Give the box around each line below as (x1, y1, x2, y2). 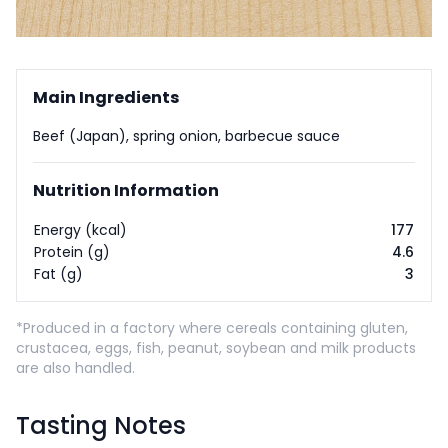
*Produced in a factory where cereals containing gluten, (16, 318, 408, 338)
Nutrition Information (33, 179, 219, 202)
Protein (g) (34, 242, 110, 262)
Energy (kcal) (34, 220, 127, 240)
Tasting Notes (16, 409, 186, 442)
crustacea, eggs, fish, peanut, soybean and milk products (16, 338, 416, 358)
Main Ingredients (33, 86, 179, 109)
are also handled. (16, 358, 135, 378)
